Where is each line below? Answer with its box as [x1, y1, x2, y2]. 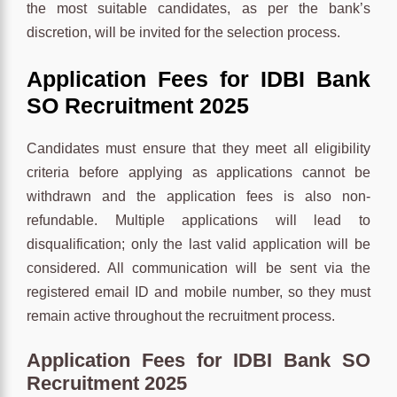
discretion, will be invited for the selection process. [27, 24, 340, 40]
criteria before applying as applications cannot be [27, 164, 370, 180]
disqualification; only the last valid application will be [27, 236, 370, 252]
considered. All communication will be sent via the [27, 260, 370, 276]
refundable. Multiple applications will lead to [27, 212, 370, 228]
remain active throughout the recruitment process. [27, 307, 335, 323]
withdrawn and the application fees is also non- [27, 188, 370, 204]
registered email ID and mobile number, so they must [27, 284, 370, 300]
